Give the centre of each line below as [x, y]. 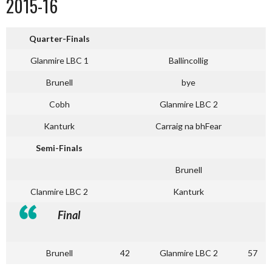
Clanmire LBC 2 [59, 192]
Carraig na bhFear [189, 126]
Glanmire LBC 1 [59, 60]
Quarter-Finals [59, 39]
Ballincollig [189, 60]
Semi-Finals [59, 148]
